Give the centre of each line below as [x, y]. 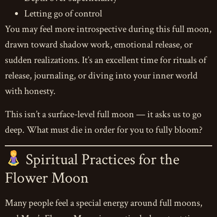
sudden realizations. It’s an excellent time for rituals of [106, 60]
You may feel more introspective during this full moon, [108, 29]
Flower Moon [47, 178]
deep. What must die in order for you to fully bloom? [104, 130]
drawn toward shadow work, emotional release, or [99, 44]
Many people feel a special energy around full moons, [104, 203]
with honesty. [30, 91]
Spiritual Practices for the [101, 159]
